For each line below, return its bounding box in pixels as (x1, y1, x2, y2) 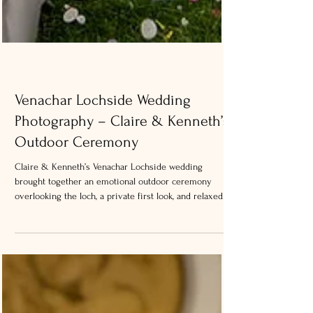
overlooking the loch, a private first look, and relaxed (15, 230, 223, 240)
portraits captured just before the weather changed (15, 245, 216, 255)
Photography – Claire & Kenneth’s (15, 152, 229, 168)
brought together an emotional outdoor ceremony (15, 215, 212, 226)
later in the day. (15, 259, 75, 270)
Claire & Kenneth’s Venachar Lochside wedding (15, 201, 203, 211)
